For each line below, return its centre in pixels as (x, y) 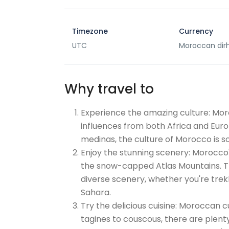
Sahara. (96, 192)
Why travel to (109, 89)
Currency (196, 31)
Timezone (90, 31)
